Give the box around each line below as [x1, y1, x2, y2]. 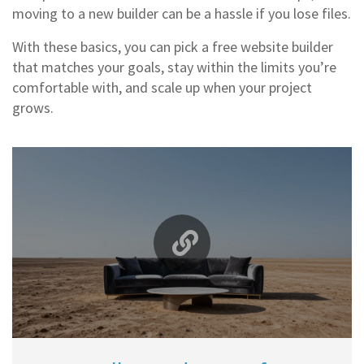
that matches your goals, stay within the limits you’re [12, 58, 336, 76]
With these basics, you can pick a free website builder [12, 37, 333, 56]
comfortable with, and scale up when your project [12, 78, 312, 97]
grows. [12, 98, 54, 117]
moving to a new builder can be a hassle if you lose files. [12, 4, 351, 23]
